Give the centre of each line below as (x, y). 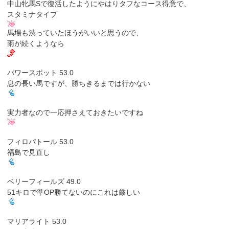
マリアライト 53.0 (37, 221)
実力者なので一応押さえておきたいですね (75, 112)
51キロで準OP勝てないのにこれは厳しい (74, 192)
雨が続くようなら (36, 43)
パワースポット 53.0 (41, 72)
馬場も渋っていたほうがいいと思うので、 (75, 32)
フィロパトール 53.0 (41, 141)
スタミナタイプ (32, 14)
